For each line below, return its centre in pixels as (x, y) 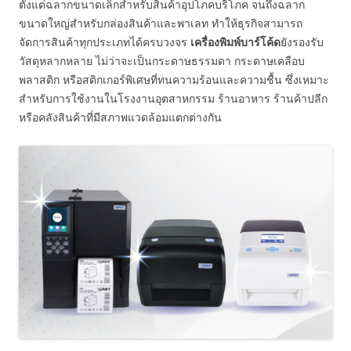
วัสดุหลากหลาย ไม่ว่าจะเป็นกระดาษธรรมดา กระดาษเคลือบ (162, 61)
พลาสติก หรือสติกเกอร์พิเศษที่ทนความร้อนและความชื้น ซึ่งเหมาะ (174, 80)
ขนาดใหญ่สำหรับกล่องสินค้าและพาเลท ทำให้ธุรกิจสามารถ (161, 23)
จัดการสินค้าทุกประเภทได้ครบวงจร (105, 42)
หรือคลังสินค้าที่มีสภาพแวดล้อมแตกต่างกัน (120, 117)
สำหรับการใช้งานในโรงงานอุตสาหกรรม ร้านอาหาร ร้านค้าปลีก (173, 98)
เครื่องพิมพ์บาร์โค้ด (235, 42)
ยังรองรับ (302, 42)
